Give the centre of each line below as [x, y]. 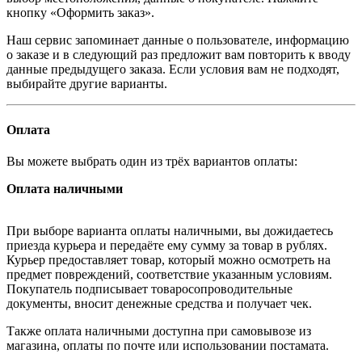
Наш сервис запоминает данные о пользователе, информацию [178, 40]
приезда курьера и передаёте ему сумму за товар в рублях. [167, 246]
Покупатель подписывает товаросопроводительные [149, 289]
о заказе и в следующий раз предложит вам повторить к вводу [179, 54]
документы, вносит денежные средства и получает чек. [159, 304]
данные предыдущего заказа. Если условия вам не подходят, [173, 69]
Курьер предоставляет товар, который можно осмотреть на [168, 260]
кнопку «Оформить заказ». [80, 12]
